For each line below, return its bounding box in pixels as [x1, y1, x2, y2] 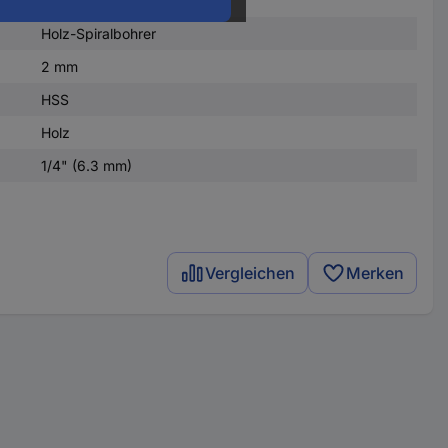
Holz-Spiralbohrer [40, 25, 156, 42]
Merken [346, 263, 405, 284]
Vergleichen [205, 263, 296, 284]
